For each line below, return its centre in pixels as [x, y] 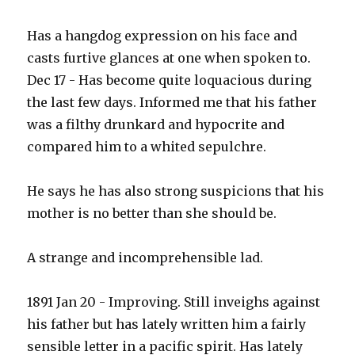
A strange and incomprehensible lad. [145, 258]
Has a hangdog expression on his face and [162, 36]
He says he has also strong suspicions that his [176, 191]
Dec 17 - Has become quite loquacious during [170, 80]
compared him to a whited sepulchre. [147, 147]
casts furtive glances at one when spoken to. [169, 58]
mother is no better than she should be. [152, 214]
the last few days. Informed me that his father [172, 103]
